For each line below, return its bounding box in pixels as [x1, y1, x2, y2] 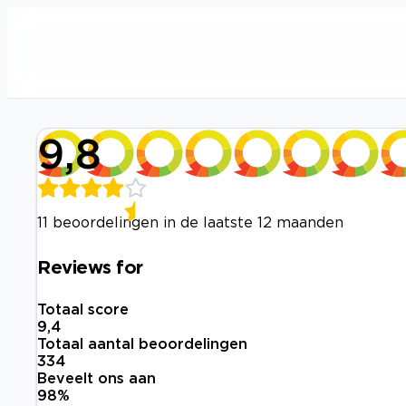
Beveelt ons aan [37, 370, 156, 387]
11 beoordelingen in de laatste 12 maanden [37, 214, 343, 230]
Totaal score [37, 301, 129, 318]
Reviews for [37, 256, 143, 276]
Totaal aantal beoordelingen [37, 335, 247, 353]
